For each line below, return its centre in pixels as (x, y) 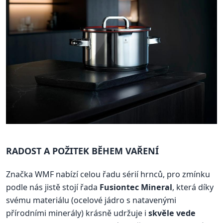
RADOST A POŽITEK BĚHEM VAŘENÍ (82, 151)
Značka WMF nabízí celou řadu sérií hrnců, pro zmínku (108, 174)
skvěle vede (172, 213)
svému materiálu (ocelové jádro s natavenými (91, 200)
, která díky (193, 187)
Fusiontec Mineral (136, 187)
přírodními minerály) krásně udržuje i (77, 213)
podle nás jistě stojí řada (53, 187)
